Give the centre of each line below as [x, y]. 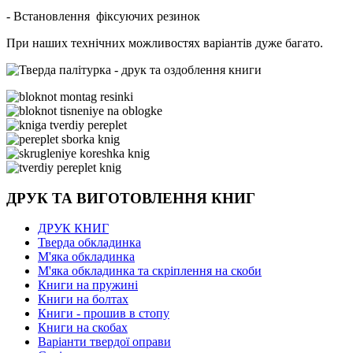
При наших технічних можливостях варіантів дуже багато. [165, 43]
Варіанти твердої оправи [104, 342]
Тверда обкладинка [89, 243]
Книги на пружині [88, 285]
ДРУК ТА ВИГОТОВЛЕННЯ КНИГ [131, 198]
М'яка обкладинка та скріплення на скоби [150, 271]
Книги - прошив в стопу [104, 314]
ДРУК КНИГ [73, 229]
